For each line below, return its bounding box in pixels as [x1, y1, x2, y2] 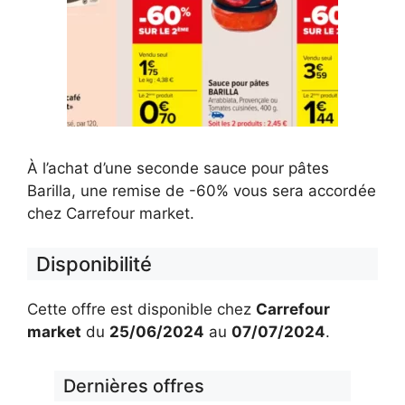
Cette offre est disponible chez [27, 300, 256, 318]
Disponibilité [36, 252, 152, 276]
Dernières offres [63, 375, 204, 397]
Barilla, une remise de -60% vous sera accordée [27, 181, 376, 200]
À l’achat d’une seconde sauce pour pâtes [27, 158, 329, 177]
